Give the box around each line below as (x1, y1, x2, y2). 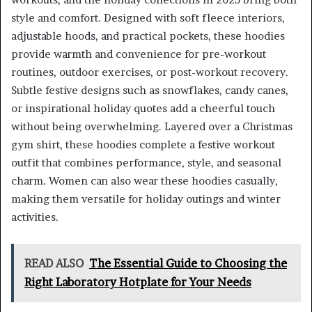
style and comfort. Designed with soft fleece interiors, (11, 10, 285, 24)
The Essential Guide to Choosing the (89, 256, 287, 270)
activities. (11, 210, 58, 224)
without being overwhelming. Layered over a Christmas (11, 119, 292, 133)
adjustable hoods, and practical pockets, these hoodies (11, 29, 285, 42)
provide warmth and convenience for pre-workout (11, 47, 266, 61)
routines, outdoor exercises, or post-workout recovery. (11, 65, 288, 79)
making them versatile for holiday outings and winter (11, 192, 281, 205)
